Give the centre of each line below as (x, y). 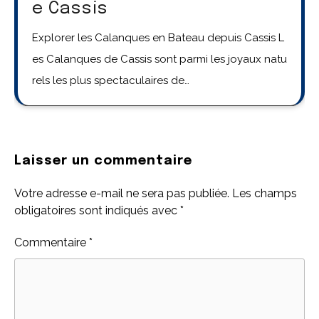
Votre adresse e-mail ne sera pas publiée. (122, 193)
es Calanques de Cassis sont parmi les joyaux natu (159, 59)
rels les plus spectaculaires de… (111, 80)
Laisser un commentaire (103, 161)
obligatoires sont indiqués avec (97, 210)
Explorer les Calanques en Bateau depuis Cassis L (158, 37)
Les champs (265, 193)
